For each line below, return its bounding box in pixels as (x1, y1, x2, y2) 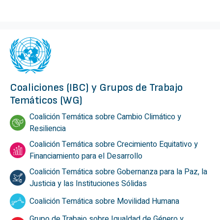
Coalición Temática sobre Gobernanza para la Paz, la (29, 166, 207, 178)
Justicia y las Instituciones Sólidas (29, 178, 147, 190)
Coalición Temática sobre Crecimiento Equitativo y (29, 138, 198, 151)
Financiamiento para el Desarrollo (29, 150, 142, 163)
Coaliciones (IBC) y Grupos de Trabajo (10, 81, 183, 95)
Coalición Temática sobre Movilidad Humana (29, 195, 179, 208)
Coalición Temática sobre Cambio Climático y (29, 111, 181, 123)
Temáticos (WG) (10, 94, 82, 108)
